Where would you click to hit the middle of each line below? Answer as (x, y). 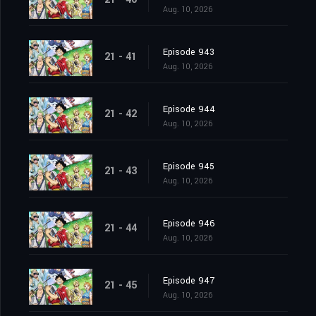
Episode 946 (189, 224)
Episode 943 (189, 53)
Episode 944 (189, 110)
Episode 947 (189, 281)
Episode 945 (189, 167)
